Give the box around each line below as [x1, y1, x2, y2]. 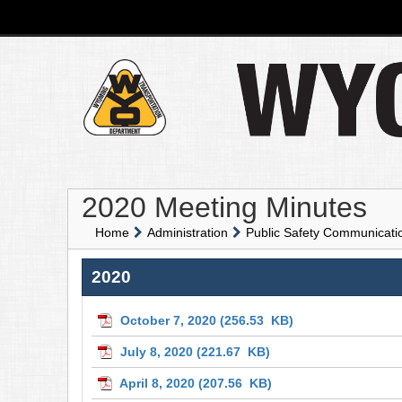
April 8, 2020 [119, 375, 195, 390]
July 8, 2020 [120, 344, 193, 359]
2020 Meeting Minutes [82, 190, 367, 223]
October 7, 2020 [120, 312, 216, 328]
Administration [147, 224, 228, 240]
